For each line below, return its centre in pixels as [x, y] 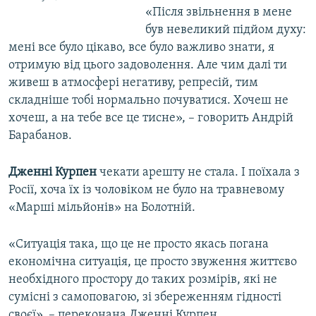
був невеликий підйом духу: [225, 30]
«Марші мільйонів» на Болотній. [102, 208]
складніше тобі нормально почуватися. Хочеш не [148, 101]
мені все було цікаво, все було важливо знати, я [141, 48]
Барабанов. [40, 136]
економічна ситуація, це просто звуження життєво [153, 262]
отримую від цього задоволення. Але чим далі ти [148, 66]
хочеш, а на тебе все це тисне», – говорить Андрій [151, 119]
